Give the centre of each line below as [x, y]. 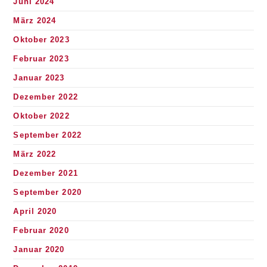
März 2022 [35, 154]
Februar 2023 [41, 59]
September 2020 [47, 192]
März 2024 [35, 21]
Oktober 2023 [41, 40]
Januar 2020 [39, 249]
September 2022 [47, 135]
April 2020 [35, 211]
